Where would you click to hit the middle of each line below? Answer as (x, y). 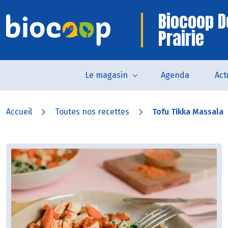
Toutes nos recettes (92, 112)
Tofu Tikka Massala (188, 112)
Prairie (181, 38)
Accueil (19, 112)
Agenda (175, 75)
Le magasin (106, 75)
